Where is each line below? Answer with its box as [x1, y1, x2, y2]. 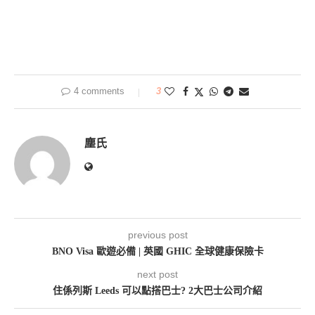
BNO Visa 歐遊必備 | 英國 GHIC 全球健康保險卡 [51, 245, 264, 257]
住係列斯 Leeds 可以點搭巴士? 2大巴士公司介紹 [53, 285, 262, 296]
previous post [127, 229, 188, 240]
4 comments [73, 85, 124, 96]
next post [137, 268, 178, 280]
